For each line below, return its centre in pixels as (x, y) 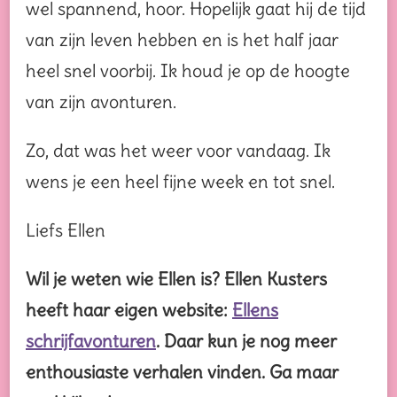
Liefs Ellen (66, 230)
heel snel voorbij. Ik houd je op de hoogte (188, 70)
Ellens (255, 309)
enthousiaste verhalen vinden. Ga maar (182, 371)
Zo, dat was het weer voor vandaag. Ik (178, 150)
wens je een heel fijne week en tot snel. (180, 181)
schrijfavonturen (91, 340)
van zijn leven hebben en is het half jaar (182, 39)
